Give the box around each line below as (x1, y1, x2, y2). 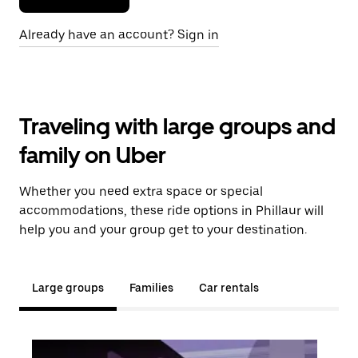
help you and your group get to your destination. (19, 222, 307, 237)
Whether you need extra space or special (19, 184, 263, 199)
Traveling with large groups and (19, 113, 336, 140)
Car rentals (199, 281, 259, 294)
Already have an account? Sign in (19, 27, 219, 42)
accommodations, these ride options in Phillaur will (19, 203, 324, 218)
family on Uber (19, 141, 166, 169)
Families (129, 281, 173, 294)
